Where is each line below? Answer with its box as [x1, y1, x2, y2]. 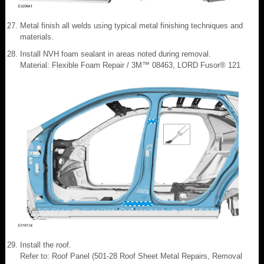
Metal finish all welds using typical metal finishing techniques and [20, 21, 243, 30]
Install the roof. [20, 240, 71, 249]
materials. [20, 32, 54, 41]
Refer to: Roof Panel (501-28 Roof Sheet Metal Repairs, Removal [20, 251, 242, 260]
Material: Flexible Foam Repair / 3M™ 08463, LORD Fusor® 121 [20, 60, 240, 70]
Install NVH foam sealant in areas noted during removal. [20, 49, 211, 58]
